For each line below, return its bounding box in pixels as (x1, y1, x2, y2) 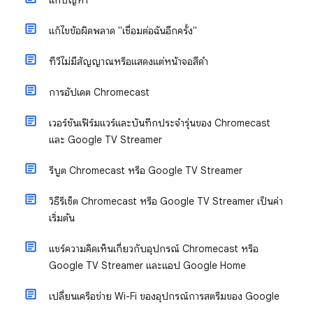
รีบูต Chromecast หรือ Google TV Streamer (49, 164, 242, 177)
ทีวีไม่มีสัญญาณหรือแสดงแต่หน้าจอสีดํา (49, 55, 208, 68)
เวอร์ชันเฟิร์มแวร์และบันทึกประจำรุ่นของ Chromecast (49, 117, 270, 129)
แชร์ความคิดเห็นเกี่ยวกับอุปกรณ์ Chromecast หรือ (49, 242, 259, 255)
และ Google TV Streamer (49, 133, 162, 146)
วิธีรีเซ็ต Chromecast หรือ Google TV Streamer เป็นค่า (49, 195, 283, 208)
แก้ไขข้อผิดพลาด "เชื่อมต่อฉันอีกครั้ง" (49, 24, 197, 37)
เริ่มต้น (49, 212, 75, 224)
